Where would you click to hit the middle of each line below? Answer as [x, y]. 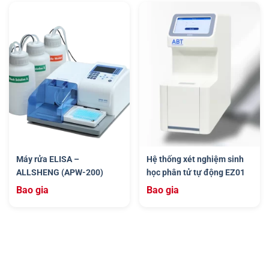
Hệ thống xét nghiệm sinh [195, 159]
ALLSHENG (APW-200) [60, 172]
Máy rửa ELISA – [48, 159]
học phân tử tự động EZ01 [196, 172]
